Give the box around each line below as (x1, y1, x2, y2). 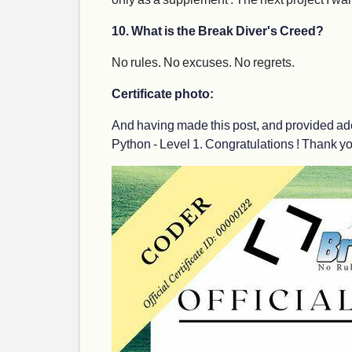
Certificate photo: (112, 86, 214, 101)
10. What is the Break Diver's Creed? (112, 23, 324, 38)
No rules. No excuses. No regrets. (112, 54, 295, 69)
